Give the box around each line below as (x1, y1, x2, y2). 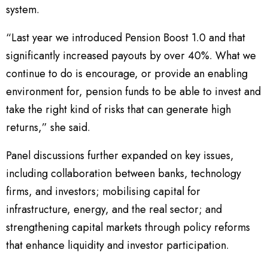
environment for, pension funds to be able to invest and (6, 84, 261, 100)
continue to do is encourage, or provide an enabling (6, 66, 248, 82)
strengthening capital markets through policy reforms (6, 220, 250, 236)
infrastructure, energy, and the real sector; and (6, 202, 222, 218)
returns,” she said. (6, 120, 90, 136)
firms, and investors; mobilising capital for (6, 184, 200, 200)
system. (6, 2, 39, 18)
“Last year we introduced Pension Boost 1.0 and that (6, 30, 245, 46)
